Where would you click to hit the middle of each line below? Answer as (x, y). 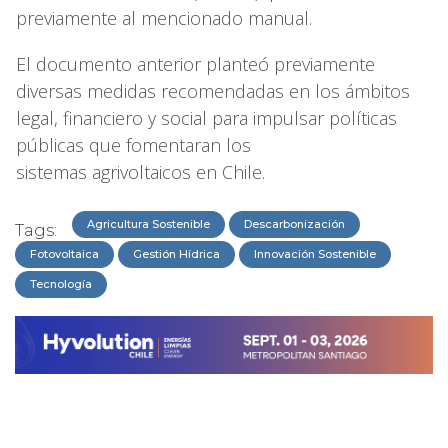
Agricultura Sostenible (148, 223)
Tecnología (61, 283)
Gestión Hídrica (176, 253)
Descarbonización (294, 223)
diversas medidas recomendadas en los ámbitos (213, 90)
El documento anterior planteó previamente (195, 63)
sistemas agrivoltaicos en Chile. (143, 171)
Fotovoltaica (64, 253)
